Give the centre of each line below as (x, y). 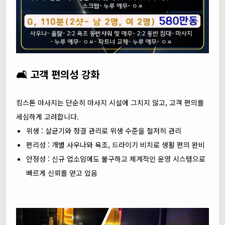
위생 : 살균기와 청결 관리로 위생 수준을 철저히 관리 (104, 131)
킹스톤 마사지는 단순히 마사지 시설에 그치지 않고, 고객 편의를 (110, 102)
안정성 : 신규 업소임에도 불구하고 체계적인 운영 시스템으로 (116, 159)
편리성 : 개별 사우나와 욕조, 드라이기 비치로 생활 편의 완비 (116, 145)
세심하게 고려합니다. (47, 117)
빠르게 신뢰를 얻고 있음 (62, 173)
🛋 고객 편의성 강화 (58, 74)
